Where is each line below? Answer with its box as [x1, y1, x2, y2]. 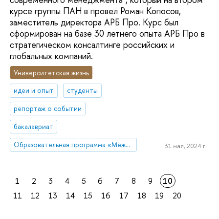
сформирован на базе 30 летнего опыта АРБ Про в [10, 27, 205, 40]
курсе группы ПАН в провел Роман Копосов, [10, 4, 181, 17]
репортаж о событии [14, 104, 82, 113]
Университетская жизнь [14, 67, 89, 77]
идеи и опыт [14, 86, 54, 95]
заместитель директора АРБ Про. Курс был [10, 16, 178, 28]
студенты [67, 86, 98, 95]
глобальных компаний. [10, 49, 93, 62]
